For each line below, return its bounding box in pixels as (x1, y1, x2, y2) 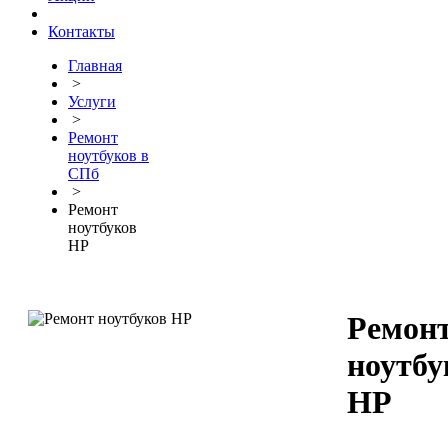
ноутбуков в (68, 147, 149, 164)
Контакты (48, 23, 115, 40)
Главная (68, 57, 122, 74)
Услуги (68, 93, 116, 110)
